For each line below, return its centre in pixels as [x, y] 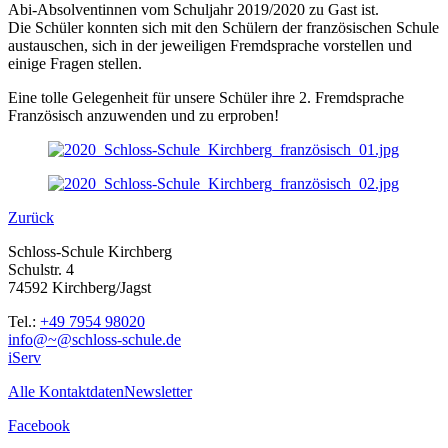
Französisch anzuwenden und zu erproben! [143, 115]
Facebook [39, 425]
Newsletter [158, 391]
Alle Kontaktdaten [66, 391]
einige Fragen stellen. [75, 63]
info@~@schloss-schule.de [94, 339]
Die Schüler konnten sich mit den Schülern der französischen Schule [223, 27]
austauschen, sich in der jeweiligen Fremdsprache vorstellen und [210, 45]
